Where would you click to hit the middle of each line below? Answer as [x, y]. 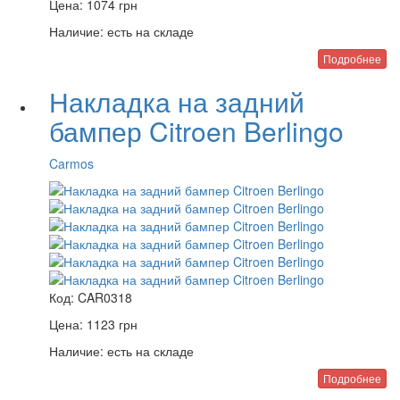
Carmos [71, 163]
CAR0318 [105, 297]
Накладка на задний [177, 101]
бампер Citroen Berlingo [196, 131]
